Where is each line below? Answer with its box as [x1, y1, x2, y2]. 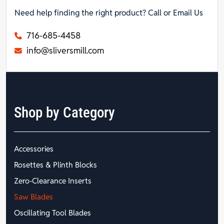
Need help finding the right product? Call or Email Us [14, 7, 203, 18]
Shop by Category [14, 103, 115, 121]
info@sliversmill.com [24, 45, 104, 56]
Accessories [14, 143, 53, 153]
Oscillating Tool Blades [14, 207, 91, 217]
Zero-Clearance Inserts [14, 175, 91, 185]
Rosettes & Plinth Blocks [14, 159, 97, 169]
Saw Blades [14, 191, 53, 201]
